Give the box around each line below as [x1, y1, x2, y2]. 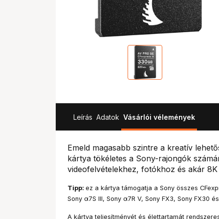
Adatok [96, 113, 119, 121]
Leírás [73, 113, 92, 121]
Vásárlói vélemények [123, 113, 195, 121]
